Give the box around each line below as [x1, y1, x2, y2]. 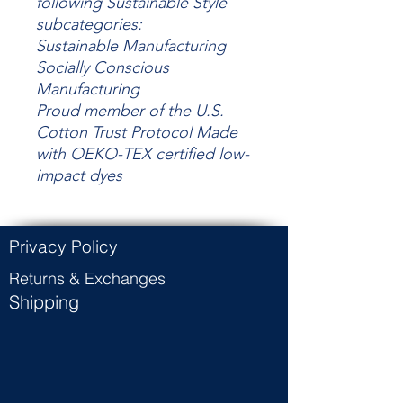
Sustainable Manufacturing [36, 36, 226, 57]
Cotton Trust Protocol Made [36, 122, 237, 143]
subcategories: [36, 14, 142, 35]
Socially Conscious [36, 58, 169, 78]
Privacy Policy [9, 236, 118, 258]
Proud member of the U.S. [36, 101, 224, 121]
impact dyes [36, 166, 122, 186]
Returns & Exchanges [9, 268, 166, 290]
